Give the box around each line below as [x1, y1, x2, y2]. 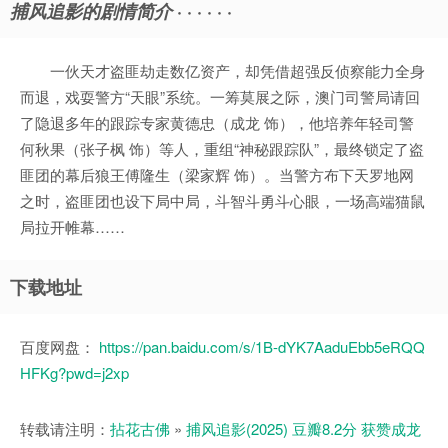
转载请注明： [20, 418, 110, 440]
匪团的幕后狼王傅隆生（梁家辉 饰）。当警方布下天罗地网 [20, 164, 414, 186]
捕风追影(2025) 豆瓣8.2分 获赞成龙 [186, 418, 421, 440]
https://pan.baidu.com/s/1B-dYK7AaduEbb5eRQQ [99, 336, 425, 358]
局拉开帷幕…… [20, 216, 125, 238]
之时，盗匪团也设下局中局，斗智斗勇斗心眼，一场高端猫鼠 [20, 190, 425, 212]
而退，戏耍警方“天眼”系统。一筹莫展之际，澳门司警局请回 [20, 86, 420, 108]
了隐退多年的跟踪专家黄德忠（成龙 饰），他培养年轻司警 [20, 112, 414, 134]
